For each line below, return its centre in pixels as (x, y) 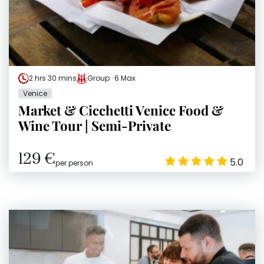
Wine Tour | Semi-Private (95, 126)
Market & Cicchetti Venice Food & (121, 110)
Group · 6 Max (111, 78)
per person (74, 163)
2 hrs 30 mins (53, 78)
